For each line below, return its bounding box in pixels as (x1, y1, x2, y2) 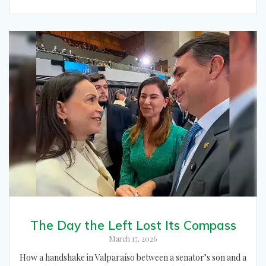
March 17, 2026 (109, 234, 157, 244)
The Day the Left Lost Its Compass (30, 217, 236, 233)
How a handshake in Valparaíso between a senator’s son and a (20, 252, 246, 264)
